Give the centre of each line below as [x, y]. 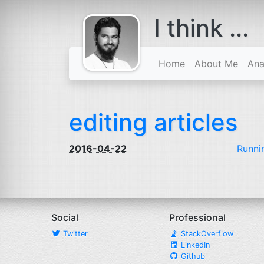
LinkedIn [194, 245]
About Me [216, 64]
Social [65, 217]
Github [192, 256]
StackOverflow [206, 234]
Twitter [74, 234]
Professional [197, 217]
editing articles [153, 122]
